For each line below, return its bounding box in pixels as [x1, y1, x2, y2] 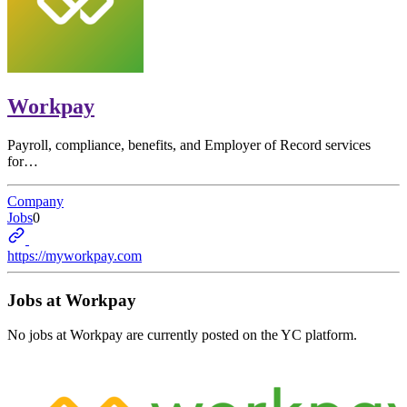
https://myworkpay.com [7, 247, 142, 263]
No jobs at [7, 327, 70, 343]
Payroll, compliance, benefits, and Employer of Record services [7, 136, 371, 153]
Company [7, 193, 64, 209]
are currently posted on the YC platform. [123, 327, 357, 343]
